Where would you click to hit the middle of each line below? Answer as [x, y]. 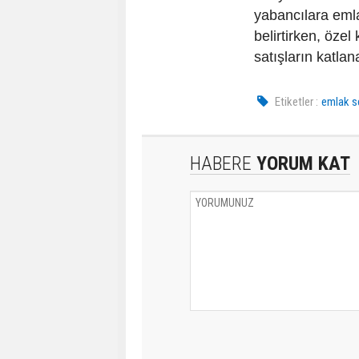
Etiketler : [297, 102]
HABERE [221, 164]
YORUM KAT [301, 164]
